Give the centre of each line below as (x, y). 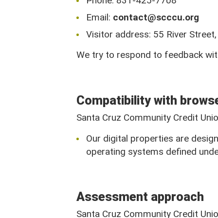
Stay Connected (140, 85)
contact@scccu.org (156, 17)
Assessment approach (140, 197)
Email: (100, 17)
